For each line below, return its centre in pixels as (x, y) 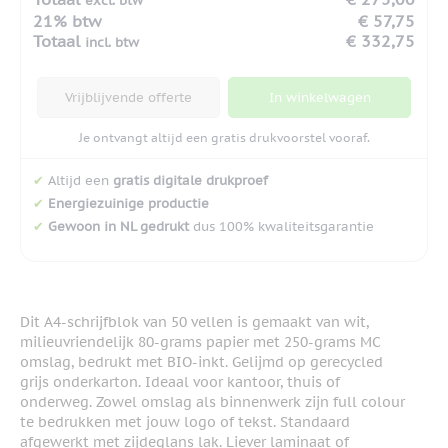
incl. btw (112, 43)
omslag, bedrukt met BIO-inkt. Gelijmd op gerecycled (201, 361)
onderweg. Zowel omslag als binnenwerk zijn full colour (212, 401)
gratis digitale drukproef (190, 181)
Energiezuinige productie (128, 203)
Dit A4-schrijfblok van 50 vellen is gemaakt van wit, (194, 321)
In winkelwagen (319, 98)
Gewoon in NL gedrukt (118, 226)
